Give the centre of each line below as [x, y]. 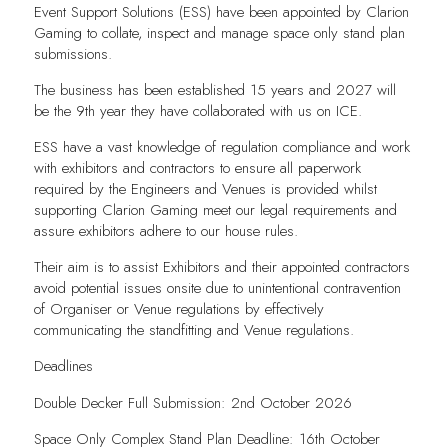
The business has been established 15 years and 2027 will [214, 90]
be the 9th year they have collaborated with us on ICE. [197, 111]
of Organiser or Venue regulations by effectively [178, 309]
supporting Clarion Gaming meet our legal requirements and [215, 210]
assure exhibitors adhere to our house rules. [165, 231]
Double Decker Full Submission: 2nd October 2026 [195, 402]
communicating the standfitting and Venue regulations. [193, 330]
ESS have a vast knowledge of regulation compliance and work [221, 147]
